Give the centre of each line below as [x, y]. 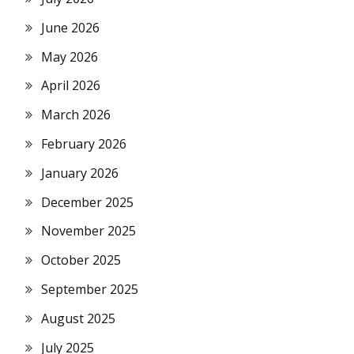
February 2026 [84, 143]
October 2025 [81, 260]
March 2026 [76, 115]
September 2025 [90, 289]
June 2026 [70, 27]
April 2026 [71, 86]
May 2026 [70, 56]
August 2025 [78, 318]
